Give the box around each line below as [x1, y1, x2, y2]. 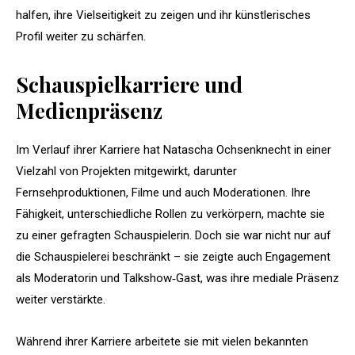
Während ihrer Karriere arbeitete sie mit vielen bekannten [16, 334, 308, 349]
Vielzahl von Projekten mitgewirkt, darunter [16, 163, 237, 178]
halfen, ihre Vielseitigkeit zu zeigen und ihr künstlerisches [16, 7, 311, 22]
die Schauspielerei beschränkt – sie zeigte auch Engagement [16, 249, 330, 264]
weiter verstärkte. [16, 292, 105, 307]
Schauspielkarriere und [16, 70, 242, 98]
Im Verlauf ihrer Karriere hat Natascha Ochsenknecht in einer [16, 142, 331, 157]
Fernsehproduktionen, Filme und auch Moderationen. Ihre [16, 185, 311, 200]
